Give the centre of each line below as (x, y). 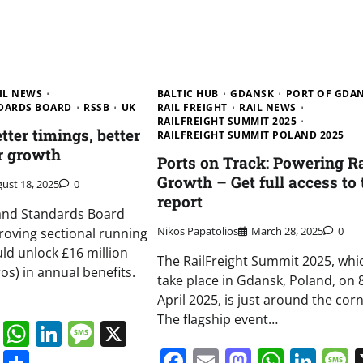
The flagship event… (217, 320)
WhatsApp (92, 334)
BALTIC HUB (188, 93)
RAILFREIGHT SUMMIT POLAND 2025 (250, 135)
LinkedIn (114, 334)
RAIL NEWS (268, 107)
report (179, 201)
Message (147, 334)
